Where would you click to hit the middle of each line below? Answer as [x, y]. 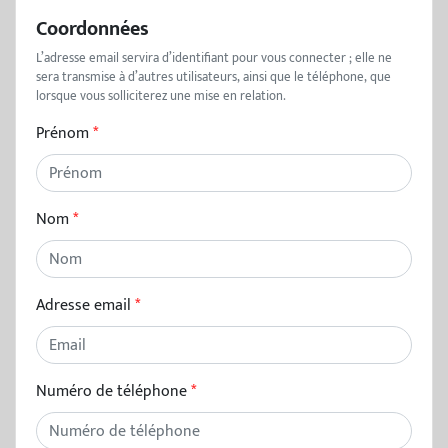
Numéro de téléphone [111, 391]
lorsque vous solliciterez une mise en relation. [161, 96]
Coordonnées [92, 29]
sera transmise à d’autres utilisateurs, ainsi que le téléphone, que [213, 77]
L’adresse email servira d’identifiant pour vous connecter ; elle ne [214, 58]
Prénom [62, 133]
